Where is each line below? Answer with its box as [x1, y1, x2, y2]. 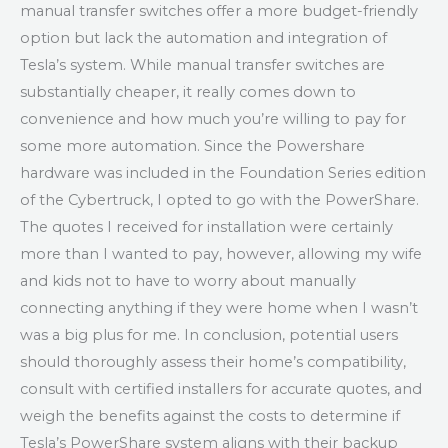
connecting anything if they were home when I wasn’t [20, 299, 418, 318]
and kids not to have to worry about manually [20, 272, 356, 291]
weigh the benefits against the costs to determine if [20, 407, 400, 426]
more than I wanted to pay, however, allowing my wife [20, 245, 422, 264]
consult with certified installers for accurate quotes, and [20, 380, 422, 399]
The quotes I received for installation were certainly [20, 218, 393, 237]
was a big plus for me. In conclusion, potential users [20, 326, 398, 345]
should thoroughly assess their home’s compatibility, [20, 353, 406, 372]
